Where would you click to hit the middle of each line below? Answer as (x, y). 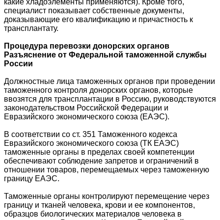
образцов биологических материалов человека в (93, 214)
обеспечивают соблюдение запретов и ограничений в (101, 161)
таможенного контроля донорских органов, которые (98, 90)
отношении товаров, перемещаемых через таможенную (107, 170)
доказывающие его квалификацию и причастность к (98, 20)
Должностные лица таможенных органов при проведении (110, 82)
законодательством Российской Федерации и (86, 108)
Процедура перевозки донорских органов (87, 46)
